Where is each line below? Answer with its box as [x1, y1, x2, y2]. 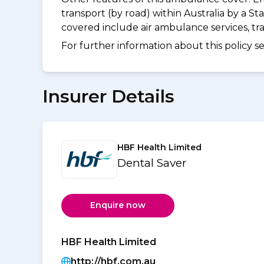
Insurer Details [42, 85, 174, 107]
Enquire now [90, 200, 146, 211]
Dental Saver [117, 156, 187, 170]
